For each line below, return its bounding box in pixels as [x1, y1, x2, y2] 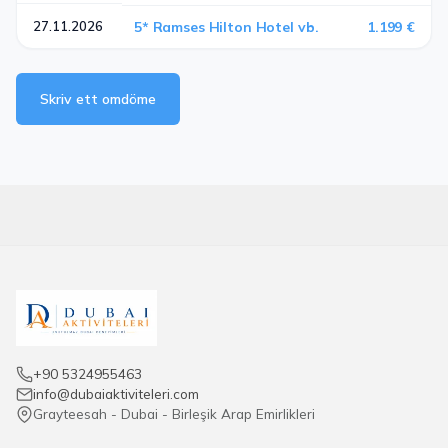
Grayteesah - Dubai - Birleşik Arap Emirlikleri [33, 405, 315, 422]
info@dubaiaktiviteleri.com [33, 385, 199, 402]
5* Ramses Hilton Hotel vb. [134, 18, 319, 36]
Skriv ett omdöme [40, 90, 156, 108]
